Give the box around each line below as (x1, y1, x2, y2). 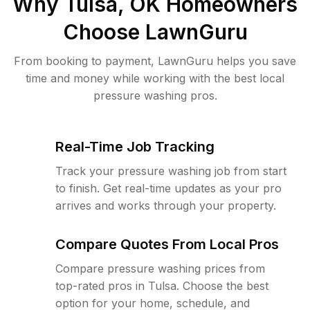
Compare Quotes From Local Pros (55, 236, 279, 253)
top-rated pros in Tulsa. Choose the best (55, 279, 268, 293)
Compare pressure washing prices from (55, 262, 265, 275)
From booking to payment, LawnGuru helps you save (14, 54, 296, 68)
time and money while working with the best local (26, 71, 284, 85)
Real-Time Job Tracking (55, 138, 215, 155)
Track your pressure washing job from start (55, 164, 286, 178)
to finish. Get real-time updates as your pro (55, 181, 282, 195)
